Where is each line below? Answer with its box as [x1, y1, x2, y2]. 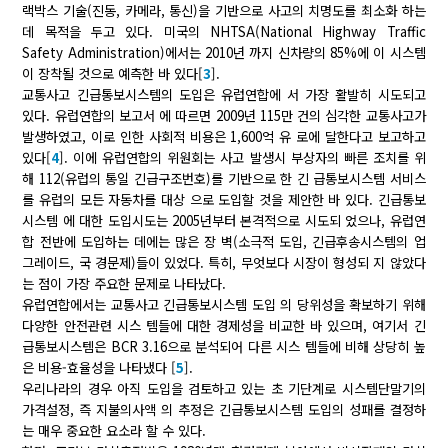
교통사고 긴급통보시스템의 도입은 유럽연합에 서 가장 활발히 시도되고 [22, 85, 426, 105]
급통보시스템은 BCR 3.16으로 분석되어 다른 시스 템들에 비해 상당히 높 [22, 337, 426, 357]
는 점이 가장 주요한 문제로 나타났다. [22, 274, 227, 294]
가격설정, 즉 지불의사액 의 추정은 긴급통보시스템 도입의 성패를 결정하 [22, 400, 426, 420]
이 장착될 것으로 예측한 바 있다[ [22, 64, 204, 84]
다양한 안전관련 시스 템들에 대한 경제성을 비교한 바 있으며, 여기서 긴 [22, 316, 426, 336]
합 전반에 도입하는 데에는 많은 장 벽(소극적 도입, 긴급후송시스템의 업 [22, 232, 426, 252]
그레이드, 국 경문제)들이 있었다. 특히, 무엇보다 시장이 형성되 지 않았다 [22, 253, 426, 273]
